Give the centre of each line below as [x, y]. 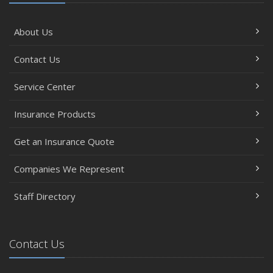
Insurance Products [55, 114]
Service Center [45, 86]
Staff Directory [45, 196]
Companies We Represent [69, 168]
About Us [34, 31]
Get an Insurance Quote [64, 141]
